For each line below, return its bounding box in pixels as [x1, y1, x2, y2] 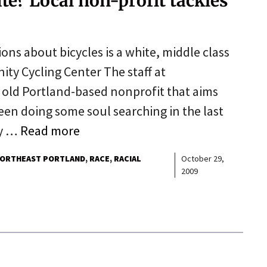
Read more [20, 122, 80, 139]
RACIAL [113, 153, 141, 164]
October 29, [181, 153, 224, 164]
